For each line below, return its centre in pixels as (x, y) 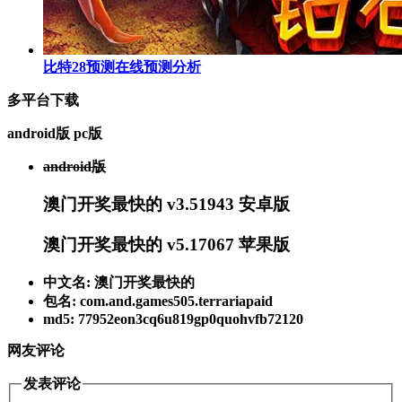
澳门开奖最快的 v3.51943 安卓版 (166, 205)
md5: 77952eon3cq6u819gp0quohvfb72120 (173, 319)
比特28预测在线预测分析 (122, 66)
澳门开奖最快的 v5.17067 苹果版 (166, 244)
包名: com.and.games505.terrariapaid (158, 301)
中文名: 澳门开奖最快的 (119, 282)
